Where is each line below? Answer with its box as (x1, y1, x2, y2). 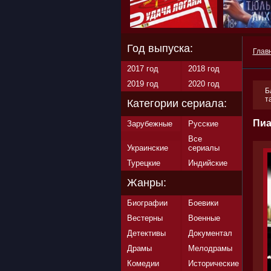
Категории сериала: (126, 97, 227, 109)
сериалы (188, 143, 220, 152)
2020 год (188, 79, 220, 88)
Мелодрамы (188, 244, 232, 253)
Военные (188, 214, 220, 223)
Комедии (126, 259, 159, 268)
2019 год (126, 79, 158, 88)
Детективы (126, 229, 166, 238)
